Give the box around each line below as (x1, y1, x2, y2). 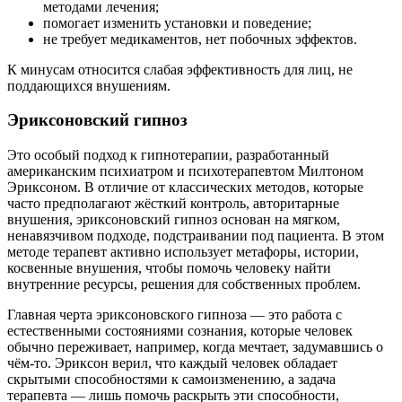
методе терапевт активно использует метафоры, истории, (7, 244, 359, 260)
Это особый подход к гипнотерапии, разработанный (7, 147, 329, 163)
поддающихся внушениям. (7, 77, 170, 93)
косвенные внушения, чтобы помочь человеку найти (7, 260, 331, 276)
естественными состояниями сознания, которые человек (7, 323, 353, 339)
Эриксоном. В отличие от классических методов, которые (7, 179, 363, 196)
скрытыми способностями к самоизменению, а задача (7, 371, 336, 388)
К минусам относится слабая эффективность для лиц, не (7, 61, 353, 77)
